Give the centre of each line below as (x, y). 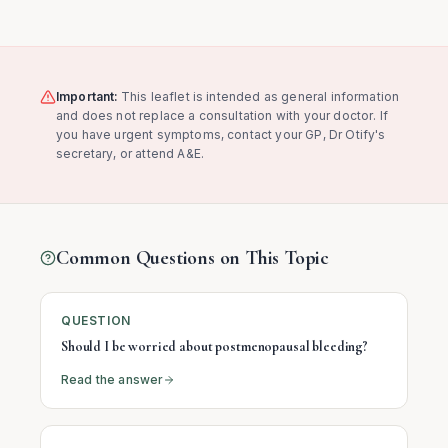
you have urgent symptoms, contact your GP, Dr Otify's (221, 134)
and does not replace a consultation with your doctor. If (222, 115)
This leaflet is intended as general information (258, 96)
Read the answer (112, 379)
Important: (87, 96)
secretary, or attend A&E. (130, 153)
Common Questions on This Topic (192, 258)
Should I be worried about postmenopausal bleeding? (214, 346)
